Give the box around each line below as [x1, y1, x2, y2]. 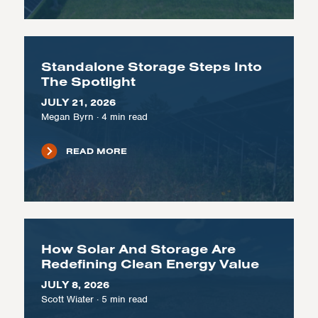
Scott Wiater [40, 293, 94, 305]
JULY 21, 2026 [40, 96, 116, 109]
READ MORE [65, 146, 127, 156]
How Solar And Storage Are [40, 241, 236, 257]
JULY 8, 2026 [40, 278, 109, 291]
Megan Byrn [40, 111, 94, 123]
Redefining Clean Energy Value [40, 256, 259, 272]
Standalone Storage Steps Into [40, 58, 262, 75]
